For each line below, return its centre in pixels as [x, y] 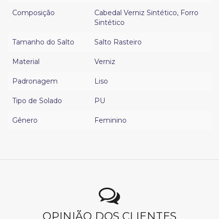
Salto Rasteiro [118, 42]
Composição [33, 13]
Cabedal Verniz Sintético [136, 13]
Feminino [110, 120]
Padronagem [35, 81]
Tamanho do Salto [43, 42]
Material [26, 62]
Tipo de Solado [37, 101]
